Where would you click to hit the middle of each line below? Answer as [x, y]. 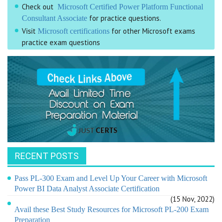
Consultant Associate [55, 18]
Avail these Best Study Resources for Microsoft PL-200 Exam [111, 209]
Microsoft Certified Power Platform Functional [130, 6]
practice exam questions [61, 42]
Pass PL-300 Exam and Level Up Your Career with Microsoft [111, 178]
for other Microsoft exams [152, 31]
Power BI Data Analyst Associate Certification [87, 188]
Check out [40, 6]
